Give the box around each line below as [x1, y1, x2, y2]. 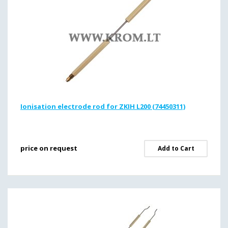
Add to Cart [157, 144, 194, 153]
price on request [20, 144, 77, 153]
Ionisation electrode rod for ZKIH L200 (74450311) [20, 102, 185, 111]
